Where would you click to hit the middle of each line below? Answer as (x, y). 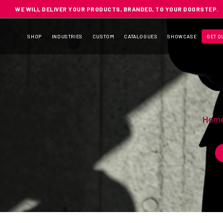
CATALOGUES (141, 36)
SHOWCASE (182, 36)
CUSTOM (103, 36)
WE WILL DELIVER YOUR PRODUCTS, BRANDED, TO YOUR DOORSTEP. (117, 9)
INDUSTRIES (67, 36)
